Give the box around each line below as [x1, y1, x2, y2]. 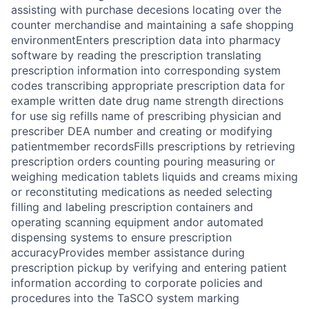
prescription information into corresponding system [11, 63, 281, 77]
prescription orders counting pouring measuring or [11, 154, 275, 168]
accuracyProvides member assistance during [11, 246, 245, 259]
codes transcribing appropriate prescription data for [11, 79, 285, 92]
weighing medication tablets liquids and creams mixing [11, 170, 298, 183]
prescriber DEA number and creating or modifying [11, 124, 272, 138]
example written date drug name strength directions [11, 94, 283, 108]
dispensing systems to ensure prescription [11, 230, 232, 244]
